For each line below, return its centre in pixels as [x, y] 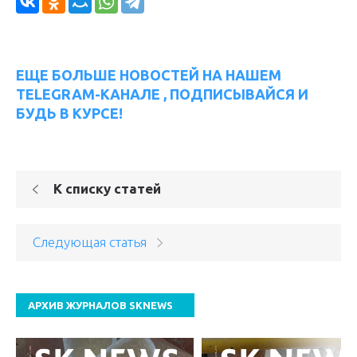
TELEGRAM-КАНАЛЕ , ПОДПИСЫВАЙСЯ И [162, 94]
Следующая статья [90, 242]
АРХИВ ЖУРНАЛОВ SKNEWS [100, 306]
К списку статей [107, 189]
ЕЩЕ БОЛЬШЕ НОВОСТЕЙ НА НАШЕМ [149, 75]
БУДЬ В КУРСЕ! [69, 114]
